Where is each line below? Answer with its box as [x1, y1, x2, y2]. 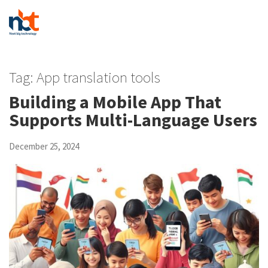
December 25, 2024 [9, 141, 79, 152]
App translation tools [36, 68, 160, 87]
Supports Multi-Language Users [9, 108, 257, 131]
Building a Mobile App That [9, 90, 221, 113]
